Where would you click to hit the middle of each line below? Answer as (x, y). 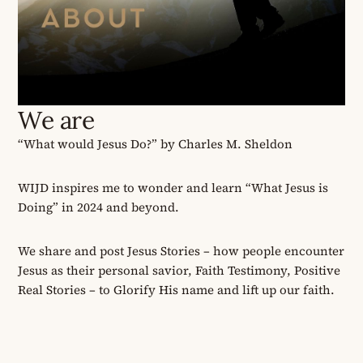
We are (56, 120)
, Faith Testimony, (240, 271)
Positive (316, 271)
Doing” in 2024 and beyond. (99, 207)
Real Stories (52, 290)
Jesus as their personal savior (103, 271)
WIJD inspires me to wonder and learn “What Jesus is (173, 188)
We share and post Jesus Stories (109, 251)
